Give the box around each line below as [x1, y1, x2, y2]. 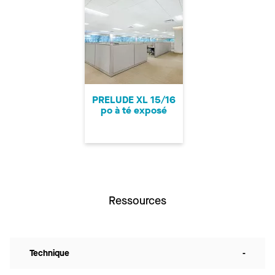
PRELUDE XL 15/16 [91, 93, 176, 107]
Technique [29, 247, 69, 260]
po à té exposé [100, 104, 167, 117]
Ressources [109, 193, 166, 209]
